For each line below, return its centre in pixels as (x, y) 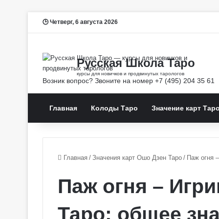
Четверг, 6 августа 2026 (83, 22)
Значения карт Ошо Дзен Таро (137, 158)
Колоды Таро (114, 108)
